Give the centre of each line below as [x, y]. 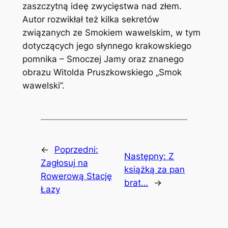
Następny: [147, 156]
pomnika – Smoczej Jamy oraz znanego [103, 59]
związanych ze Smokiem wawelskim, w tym [111, 33]
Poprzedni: [76, 150]
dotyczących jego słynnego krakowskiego [107, 46]
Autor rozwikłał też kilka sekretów [91, 20]
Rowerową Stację [76, 176]
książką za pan [155, 170]
